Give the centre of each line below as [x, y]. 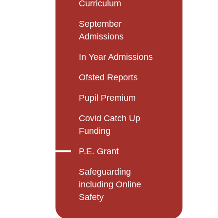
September [100, 24]
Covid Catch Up [109, 118]
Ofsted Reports [108, 78]
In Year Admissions [116, 57]
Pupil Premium [107, 98]
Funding [95, 131]
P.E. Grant [99, 152]
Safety [91, 197]
